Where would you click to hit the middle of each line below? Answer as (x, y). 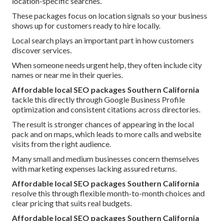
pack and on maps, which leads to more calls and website (107, 134)
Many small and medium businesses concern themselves (106, 159)
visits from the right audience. (61, 144)
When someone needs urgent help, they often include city (107, 65)
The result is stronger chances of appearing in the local (103, 124)
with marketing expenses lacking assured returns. (94, 169)
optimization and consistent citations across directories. (106, 110)
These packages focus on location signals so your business (110, 16)
